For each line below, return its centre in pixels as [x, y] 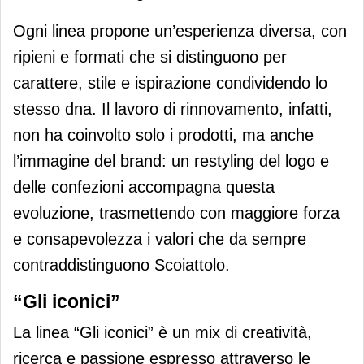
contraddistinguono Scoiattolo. [121, 265]
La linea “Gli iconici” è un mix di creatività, [162, 333]
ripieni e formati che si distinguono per [150, 57]
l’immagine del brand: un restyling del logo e [171, 161]
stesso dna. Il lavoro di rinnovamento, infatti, [173, 109]
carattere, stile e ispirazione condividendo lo [170, 83]
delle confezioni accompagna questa [144, 187]
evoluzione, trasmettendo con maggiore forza [176, 213]
